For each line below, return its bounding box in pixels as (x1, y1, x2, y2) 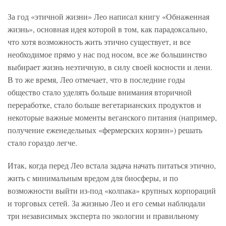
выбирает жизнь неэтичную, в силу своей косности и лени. (8, 62, 212, 73)
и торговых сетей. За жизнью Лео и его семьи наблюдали (8, 198, 205, 209)
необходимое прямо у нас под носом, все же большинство (8, 49, 207, 60)
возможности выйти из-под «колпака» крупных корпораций (8, 185, 216, 196)
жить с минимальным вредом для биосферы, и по (8, 173, 178, 184)
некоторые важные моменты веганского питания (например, (8, 112, 217, 123)
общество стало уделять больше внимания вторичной (8, 87, 192, 98)
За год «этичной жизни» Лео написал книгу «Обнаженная (8, 11, 209, 22)
